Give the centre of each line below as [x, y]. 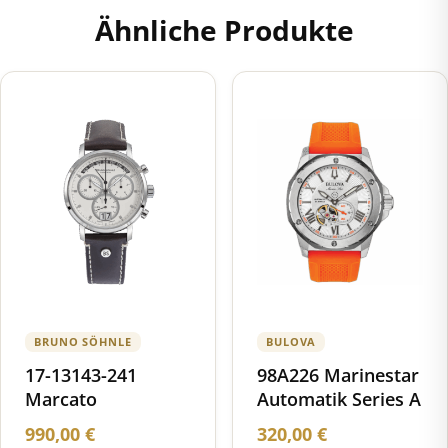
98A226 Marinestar [338, 374]
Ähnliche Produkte [224, 29]
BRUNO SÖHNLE [83, 341]
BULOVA [291, 341]
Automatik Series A [339, 398]
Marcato [61, 398]
